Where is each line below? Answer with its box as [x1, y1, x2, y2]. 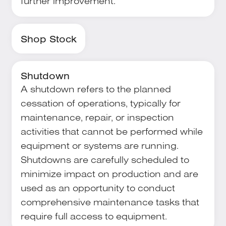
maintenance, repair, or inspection [20, 111, 174, 124]
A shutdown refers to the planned [20, 83, 171, 95]
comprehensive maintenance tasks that [20, 196, 199, 208]
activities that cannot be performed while [20, 125, 203, 138]
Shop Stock [20, 32, 77, 45]
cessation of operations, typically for [20, 97, 181, 109]
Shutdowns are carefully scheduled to [20, 153, 189, 166]
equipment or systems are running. [20, 139, 179, 152]
